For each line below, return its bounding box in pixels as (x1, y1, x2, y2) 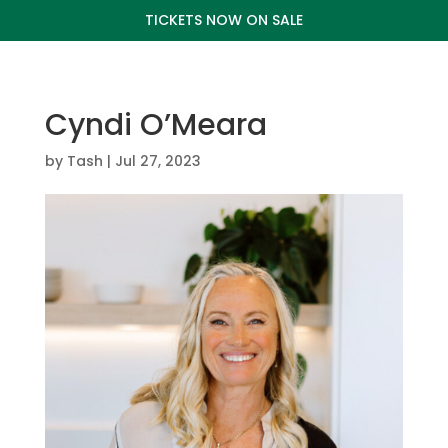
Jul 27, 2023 (114, 151, 201, 171)
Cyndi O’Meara (44, 104, 267, 146)
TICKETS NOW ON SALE (144, 10, 303, 30)
